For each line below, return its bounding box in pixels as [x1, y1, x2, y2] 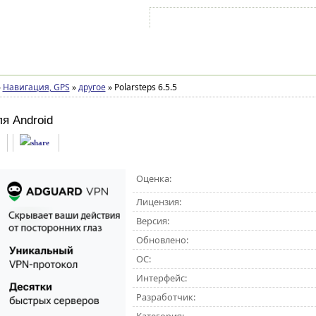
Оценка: [135, 172, 171, 185]
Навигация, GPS [2, 81, 70, 93]
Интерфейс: [135, 272, 187, 284]
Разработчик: [135, 291, 195, 303]
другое [78, 81, 106, 93]
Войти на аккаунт [166, 16, 225, 25]
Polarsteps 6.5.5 [111, 81, 177, 93]
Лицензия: [135, 195, 181, 208]
